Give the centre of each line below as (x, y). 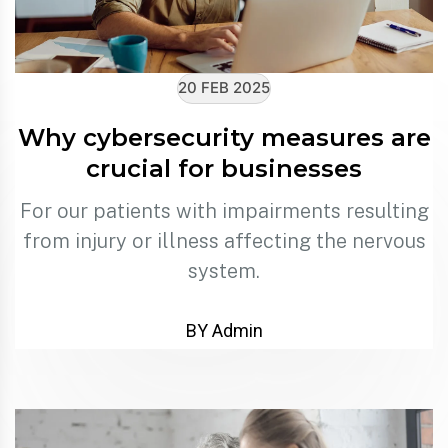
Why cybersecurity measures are (224, 137)
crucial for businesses (224, 168)
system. (224, 270)
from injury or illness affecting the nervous (224, 240)
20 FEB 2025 (224, 87)
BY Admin (224, 330)
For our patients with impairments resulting (224, 210)
